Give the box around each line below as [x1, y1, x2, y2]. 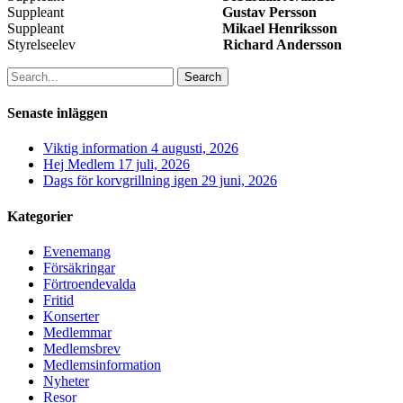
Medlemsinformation [43, 356, 161, 372]
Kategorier [7, 208, 73, 224]
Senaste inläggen [7, 105, 108, 121]
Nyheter [43, 372, 89, 389]
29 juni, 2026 [201, 173, 277, 189]
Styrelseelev [7, 36, 223, 52]
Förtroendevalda [43, 275, 136, 291]
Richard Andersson [223, 36, 342, 52]
